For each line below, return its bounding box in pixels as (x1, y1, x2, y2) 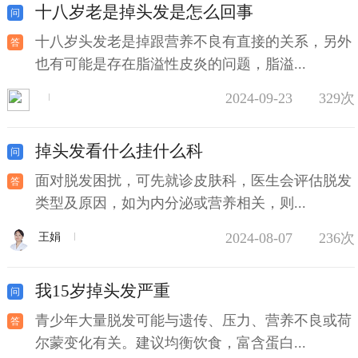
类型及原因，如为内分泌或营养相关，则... (34, 195, 306, 212)
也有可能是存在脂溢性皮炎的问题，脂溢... (34, 55, 306, 72)
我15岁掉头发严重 (34, 280, 170, 300)
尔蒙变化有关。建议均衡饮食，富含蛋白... (34, 334, 306, 351)
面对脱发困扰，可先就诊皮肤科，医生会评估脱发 (34, 173, 352, 189)
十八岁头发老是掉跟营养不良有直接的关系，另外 (34, 33, 352, 50)
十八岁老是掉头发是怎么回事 (34, 2, 253, 22)
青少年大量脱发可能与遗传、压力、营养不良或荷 (34, 312, 352, 328)
